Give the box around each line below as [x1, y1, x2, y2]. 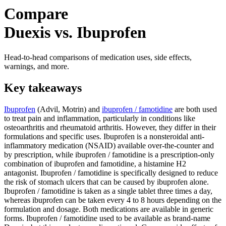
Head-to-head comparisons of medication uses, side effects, [4, 52, 192, 62]
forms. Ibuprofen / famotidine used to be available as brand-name [4, 213, 210, 222]
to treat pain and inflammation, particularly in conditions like [4, 114, 195, 123]
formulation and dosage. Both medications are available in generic [4, 204, 213, 213]
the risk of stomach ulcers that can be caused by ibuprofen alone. [4, 177, 209, 186]
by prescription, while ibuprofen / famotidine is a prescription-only [4, 150, 214, 159]
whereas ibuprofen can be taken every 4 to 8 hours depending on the [4, 195, 221, 204]
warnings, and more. [4, 62, 69, 71]
